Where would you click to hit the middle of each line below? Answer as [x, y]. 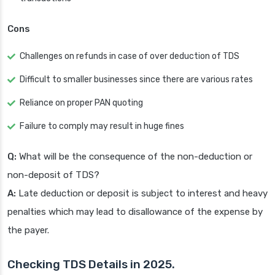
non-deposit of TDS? [53, 175]
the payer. [28, 230]
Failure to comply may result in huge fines [102, 126]
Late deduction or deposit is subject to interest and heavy [142, 194]
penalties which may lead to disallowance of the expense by [135, 212]
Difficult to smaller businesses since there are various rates [136, 80]
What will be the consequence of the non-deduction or [134, 157]
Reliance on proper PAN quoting [81, 103]
